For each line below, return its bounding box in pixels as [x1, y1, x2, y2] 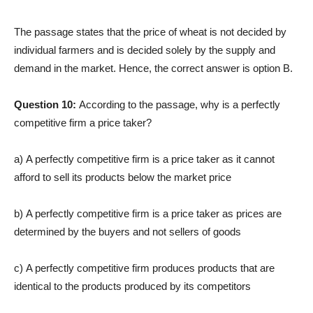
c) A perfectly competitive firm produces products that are [14, 261, 275, 274]
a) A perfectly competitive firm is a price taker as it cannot [14, 152, 275, 165]
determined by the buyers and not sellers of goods [14, 225, 241, 238]
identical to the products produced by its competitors [14, 279, 251, 292]
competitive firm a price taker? [14, 116, 152, 129]
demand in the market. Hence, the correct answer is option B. [14, 61, 293, 74]
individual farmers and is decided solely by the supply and [14, 43, 275, 56]
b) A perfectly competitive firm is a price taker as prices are [14, 207, 282, 219]
